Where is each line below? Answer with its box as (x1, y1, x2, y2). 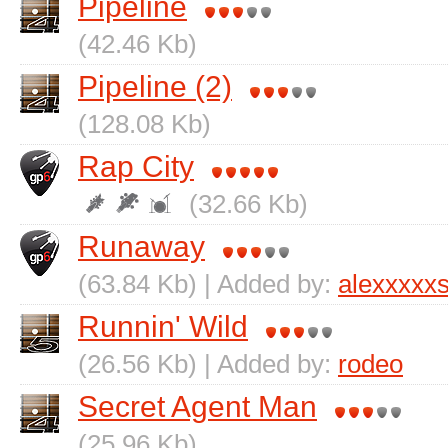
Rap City (78, 150, 194, 183)
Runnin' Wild (78, 310, 248, 343)
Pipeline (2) (78, 70, 232, 103)
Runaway (78, 230, 205, 263)
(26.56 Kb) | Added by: (78, 350, 338, 378)
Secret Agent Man (78, 390, 317, 423)
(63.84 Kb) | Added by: (78, 270, 338, 298)
